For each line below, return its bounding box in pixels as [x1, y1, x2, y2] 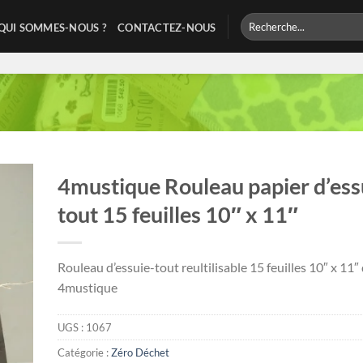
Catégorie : [57, 345, 111, 359]
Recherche [239, 14, 286, 27]
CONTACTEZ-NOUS [117, 21, 216, 34]
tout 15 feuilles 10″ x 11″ [57, 201, 298, 228]
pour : [239, 29, 265, 42]
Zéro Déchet [110, 345, 169, 359]
